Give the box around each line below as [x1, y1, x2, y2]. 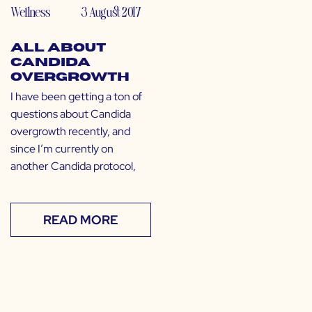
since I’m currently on [10, 141, 114, 157]
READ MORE [43, 212, 118, 228]
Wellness [10, 3, 50, 21]
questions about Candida [10, 107, 131, 122]
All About [10, 42, 106, 54]
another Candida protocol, [10, 159, 136, 174]
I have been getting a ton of [10, 89, 142, 104]
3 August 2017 [80, 3, 140, 21]
